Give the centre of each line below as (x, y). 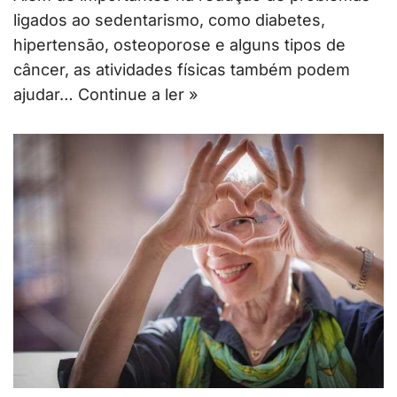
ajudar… (46, 94)
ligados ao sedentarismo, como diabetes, (169, 19)
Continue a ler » (138, 94)
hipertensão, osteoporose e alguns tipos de (179, 44)
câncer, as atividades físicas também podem (182, 69)
